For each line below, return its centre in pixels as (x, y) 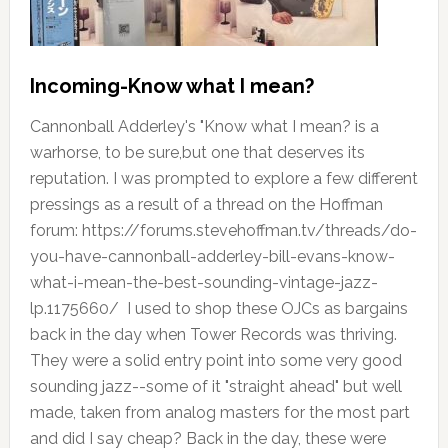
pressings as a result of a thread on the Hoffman (206, 204)
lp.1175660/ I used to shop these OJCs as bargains (218, 308)
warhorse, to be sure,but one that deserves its (197, 152)
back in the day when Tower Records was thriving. (213, 334)
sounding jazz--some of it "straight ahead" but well (215, 386)
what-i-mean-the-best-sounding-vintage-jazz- (203, 282)
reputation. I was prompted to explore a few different (223, 178)
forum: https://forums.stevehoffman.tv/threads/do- (223, 230)
